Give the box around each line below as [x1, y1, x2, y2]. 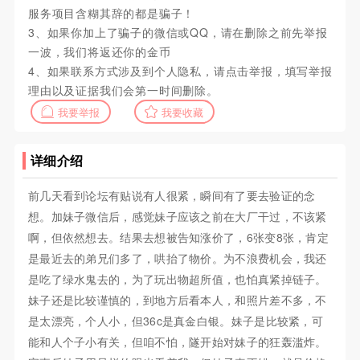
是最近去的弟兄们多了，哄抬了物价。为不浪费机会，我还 [27, 250, 327, 267]
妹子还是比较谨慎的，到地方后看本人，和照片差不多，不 [27, 292, 327, 309]
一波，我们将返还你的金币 [27, 43, 171, 60]
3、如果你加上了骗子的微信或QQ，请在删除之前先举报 [27, 24, 328, 41]
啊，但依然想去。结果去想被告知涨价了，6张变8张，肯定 [27, 229, 329, 246]
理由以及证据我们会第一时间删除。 [27, 82, 219, 99]
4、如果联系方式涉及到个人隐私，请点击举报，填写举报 [27, 63, 333, 80]
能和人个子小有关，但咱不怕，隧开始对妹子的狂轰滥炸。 [27, 333, 327, 350]
